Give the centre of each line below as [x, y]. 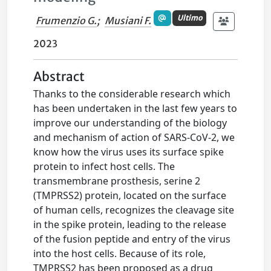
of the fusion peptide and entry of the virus [132, 239]
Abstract [59, 77]
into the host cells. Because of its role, [120, 254]
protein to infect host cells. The [104, 167]
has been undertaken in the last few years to [135, 109]
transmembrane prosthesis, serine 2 [117, 181]
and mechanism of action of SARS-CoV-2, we [134, 138]
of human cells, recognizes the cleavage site [134, 210]
